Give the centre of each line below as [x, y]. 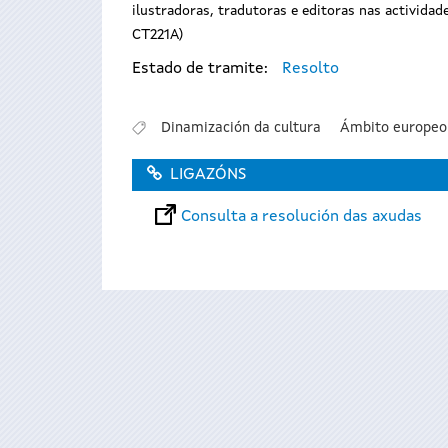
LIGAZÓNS [208, 175]
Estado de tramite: [202, 69]
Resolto [310, 69]
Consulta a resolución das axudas [301, 217]
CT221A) [157, 35]
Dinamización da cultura [240, 127]
